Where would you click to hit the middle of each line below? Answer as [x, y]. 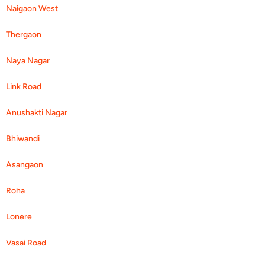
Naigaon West [32, 8]
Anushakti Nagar [37, 112]
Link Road [24, 86]
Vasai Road [26, 243]
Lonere [19, 216]
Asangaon [25, 164]
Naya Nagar [28, 60]
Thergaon [24, 34]
